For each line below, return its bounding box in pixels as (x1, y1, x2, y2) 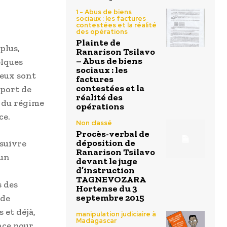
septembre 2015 (76, 192, 144, 203)
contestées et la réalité (76, 21, 157, 29)
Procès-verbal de (76, 128, 149, 139)
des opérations (76, 27, 128, 36)
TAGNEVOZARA (76, 174, 146, 185)
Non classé (76, 119, 112, 127)
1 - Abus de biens (76, 8, 132, 16)
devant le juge (76, 156, 137, 167)
